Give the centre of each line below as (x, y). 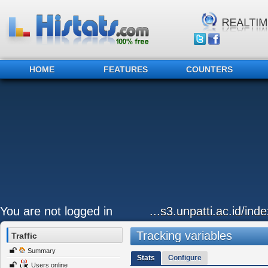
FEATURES (126, 69)
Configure (185, 258)
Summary (42, 251)
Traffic (24, 236)
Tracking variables (184, 236)
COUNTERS (209, 69)
